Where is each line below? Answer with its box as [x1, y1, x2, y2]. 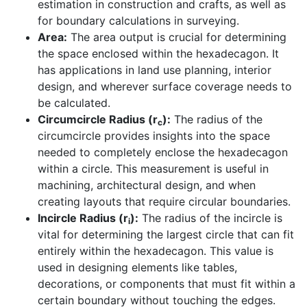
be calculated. [38, 96, 110, 110]
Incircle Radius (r [38, 211, 128, 225]
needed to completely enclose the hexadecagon [38, 145, 288, 160]
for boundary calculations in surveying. [38, 14, 239, 28]
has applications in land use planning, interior [38, 63, 271, 77]
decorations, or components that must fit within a [38, 277, 295, 291]
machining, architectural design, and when [38, 178, 256, 193]
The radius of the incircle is [138, 211, 282, 225]
